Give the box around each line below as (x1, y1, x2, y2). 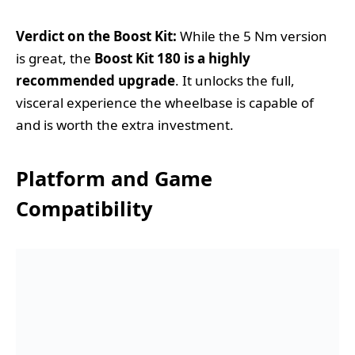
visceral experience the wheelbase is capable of (16, 93, 314, 112)
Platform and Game (16, 165, 212, 193)
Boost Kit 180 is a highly (94, 48, 250, 67)
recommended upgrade (16, 71, 175, 90)
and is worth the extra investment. (16, 115, 234, 134)
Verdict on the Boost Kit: (16, 26, 177, 45)
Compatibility (16, 195, 153, 223)
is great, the (16, 48, 94, 67)
